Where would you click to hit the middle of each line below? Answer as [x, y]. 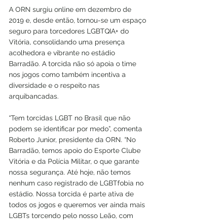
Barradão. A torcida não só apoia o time [74, 63]
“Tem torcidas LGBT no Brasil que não [71, 118]
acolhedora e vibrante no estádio [63, 53]
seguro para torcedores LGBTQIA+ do [70, 31]
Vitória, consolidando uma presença [68, 42]
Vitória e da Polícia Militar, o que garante [75, 161]
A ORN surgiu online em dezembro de [71, 9]
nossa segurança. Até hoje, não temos [71, 172]
